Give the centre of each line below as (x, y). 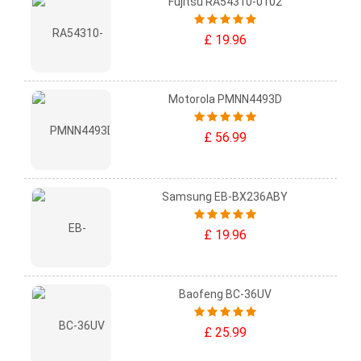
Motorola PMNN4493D (225, 100)
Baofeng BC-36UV (225, 295)
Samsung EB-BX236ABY (225, 197)
